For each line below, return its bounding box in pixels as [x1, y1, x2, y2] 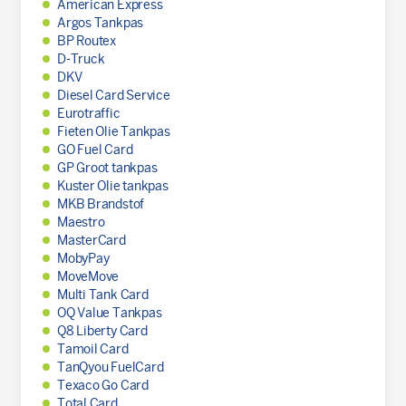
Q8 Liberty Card [56, 324, 148, 338]
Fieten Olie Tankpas [56, 124, 170, 139]
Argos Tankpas [56, 15, 144, 30]
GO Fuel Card [56, 142, 133, 157]
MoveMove [56, 269, 120, 284]
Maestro [56, 215, 105, 229]
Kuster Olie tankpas [56, 179, 169, 193]
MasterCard [56, 233, 126, 247]
